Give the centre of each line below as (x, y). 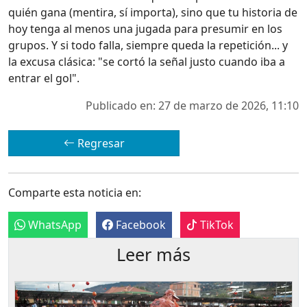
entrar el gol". (44, 78)
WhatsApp (53, 225)
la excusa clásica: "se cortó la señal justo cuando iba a (147, 62)
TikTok (216, 225)
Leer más (153, 255)
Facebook (139, 225)
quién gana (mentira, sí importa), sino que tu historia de (153, 13)
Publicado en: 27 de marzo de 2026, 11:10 (192, 106)
